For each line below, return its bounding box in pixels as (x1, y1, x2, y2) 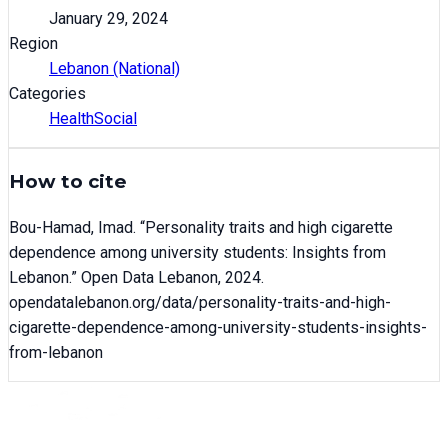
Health (49, 108, 94, 128)
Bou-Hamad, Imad (9, 218, 133, 238)
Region (9, 33, 58, 53)
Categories (9, 83, 86, 103)
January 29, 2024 (49, 8, 168, 28)
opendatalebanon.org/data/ (9, 293, 199, 313)
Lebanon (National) (49, 58, 180, 78)
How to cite (9, 170, 127, 194)
